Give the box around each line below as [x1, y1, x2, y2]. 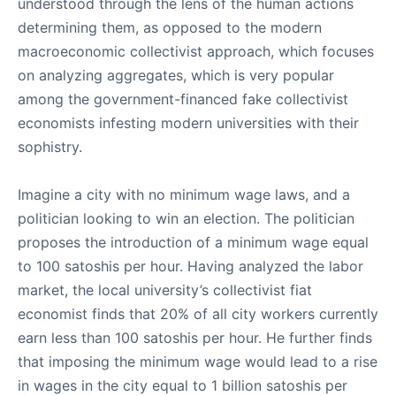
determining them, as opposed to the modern [18, 19, 322, 36]
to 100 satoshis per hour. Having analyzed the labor [18, 257, 363, 275]
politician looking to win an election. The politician [18, 209, 354, 227]
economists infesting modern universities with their [18, 114, 359, 132]
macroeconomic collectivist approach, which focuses [18, 42, 374, 60]
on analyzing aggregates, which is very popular [18, 66, 334, 84]
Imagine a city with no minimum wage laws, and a [18, 186, 350, 203]
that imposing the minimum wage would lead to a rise [18, 353, 377, 370]
